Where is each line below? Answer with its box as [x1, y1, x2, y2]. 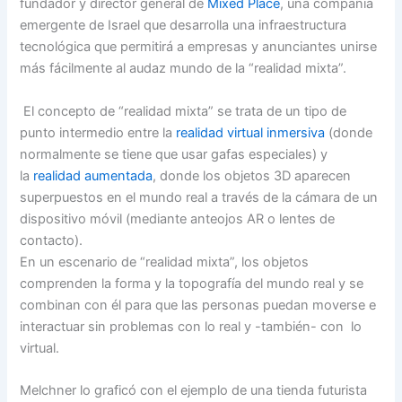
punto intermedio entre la [20, 124, 177, 141]
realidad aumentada [33, 167, 153, 184]
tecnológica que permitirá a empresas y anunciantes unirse [20, 39, 378, 56]
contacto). [20, 232, 83, 249]
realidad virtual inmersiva [176, 124, 326, 141]
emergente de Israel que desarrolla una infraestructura [20, 17, 347, 34]
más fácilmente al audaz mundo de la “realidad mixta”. [20, 60, 347, 77]
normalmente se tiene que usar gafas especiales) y [20, 145, 328, 162]
